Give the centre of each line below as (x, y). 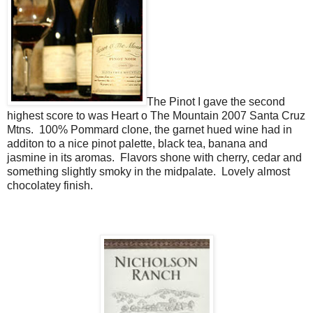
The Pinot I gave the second (216, 101)
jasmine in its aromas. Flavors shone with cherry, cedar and (154, 157)
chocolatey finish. (51, 185)
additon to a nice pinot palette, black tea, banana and (137, 143)
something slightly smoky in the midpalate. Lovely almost (148, 171)
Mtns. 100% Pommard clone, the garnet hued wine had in (150, 129)
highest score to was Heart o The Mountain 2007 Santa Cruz (156, 115)
